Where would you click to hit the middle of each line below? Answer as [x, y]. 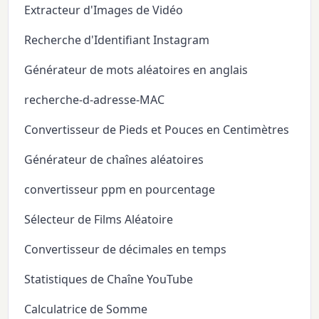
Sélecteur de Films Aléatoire [99, 219]
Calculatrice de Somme [86, 309]
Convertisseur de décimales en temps [126, 249]
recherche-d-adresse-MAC [95, 99]
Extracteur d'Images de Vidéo [104, 10]
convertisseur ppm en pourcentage [120, 189]
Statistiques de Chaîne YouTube [109, 279]
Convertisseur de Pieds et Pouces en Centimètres [157, 129]
